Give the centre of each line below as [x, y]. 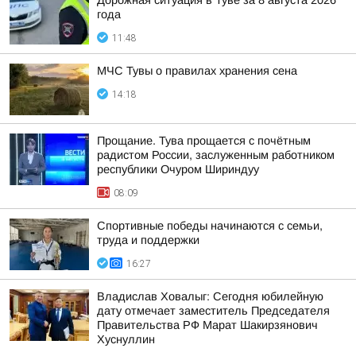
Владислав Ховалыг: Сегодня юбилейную [210, 296]
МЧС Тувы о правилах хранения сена [197, 71]
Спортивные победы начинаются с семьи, [210, 226]
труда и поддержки [148, 240]
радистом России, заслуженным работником [216, 155]
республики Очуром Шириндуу [178, 169]
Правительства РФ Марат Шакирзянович [207, 325]
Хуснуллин [126, 339]
